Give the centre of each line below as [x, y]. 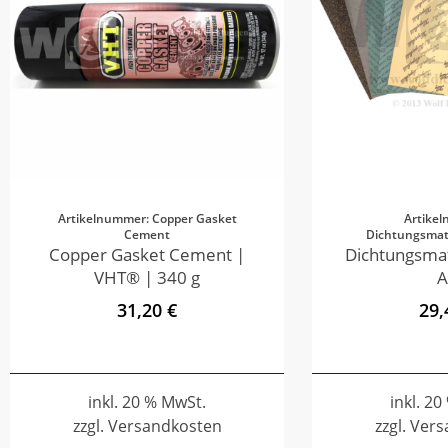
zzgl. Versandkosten [147, 425]
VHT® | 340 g [147, 277]
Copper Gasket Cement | [147, 254]
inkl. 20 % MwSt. [147, 401]
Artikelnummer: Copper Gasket [147, 218]
